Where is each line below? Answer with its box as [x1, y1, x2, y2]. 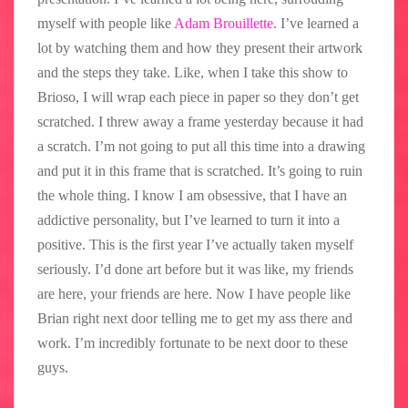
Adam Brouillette [174, 15, 273, 31]
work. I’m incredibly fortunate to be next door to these [37, 334, 348, 351]
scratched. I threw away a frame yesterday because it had [37, 113, 363, 129]
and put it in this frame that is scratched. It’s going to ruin [37, 162, 362, 178]
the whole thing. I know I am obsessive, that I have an [37, 187, 347, 203]
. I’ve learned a [273, 15, 359, 31]
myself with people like [37, 15, 174, 31]
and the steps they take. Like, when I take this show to [37, 64, 348, 80]
